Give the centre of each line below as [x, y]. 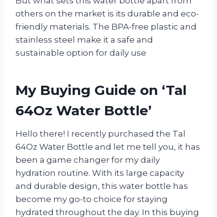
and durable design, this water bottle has [102, 186]
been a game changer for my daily [88, 160]
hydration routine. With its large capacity [100, 173]
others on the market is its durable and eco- [107, 13]
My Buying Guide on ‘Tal [101, 90]
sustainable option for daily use [81, 53]
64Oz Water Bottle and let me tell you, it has [108, 147]
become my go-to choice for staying [92, 199]
